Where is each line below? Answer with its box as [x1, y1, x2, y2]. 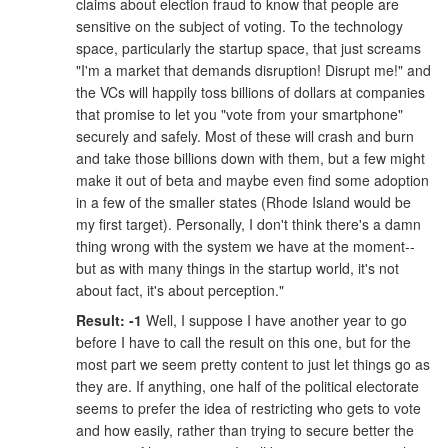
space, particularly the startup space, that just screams [76, 37, 421, 58]
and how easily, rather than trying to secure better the [76, 420, 414, 441]
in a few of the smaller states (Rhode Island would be [76, 191, 411, 212]
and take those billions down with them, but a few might [76, 147, 425, 168]
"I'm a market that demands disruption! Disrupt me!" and [76, 59, 431, 80]
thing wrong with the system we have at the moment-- [76, 235, 415, 256]
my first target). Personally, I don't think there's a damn [76, 213, 421, 234]
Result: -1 [76, 310, 142, 331]
